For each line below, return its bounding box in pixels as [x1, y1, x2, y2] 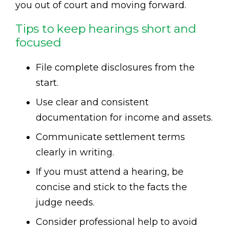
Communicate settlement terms [36, 131, 185, 143]
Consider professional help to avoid [36, 216, 197, 228]
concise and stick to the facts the [36, 181, 187, 193]
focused [15, 35, 61, 50]
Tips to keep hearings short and [15, 21, 196, 36]
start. [36, 77, 58, 89]
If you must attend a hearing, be [36, 166, 184, 178]
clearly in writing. [36, 147, 114, 158]
